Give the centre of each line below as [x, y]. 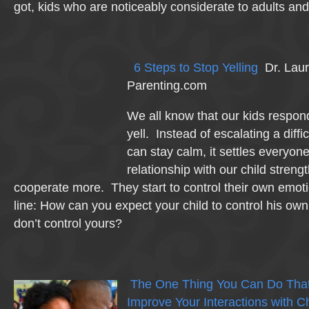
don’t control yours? [68, 223]
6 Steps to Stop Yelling [196, 68]
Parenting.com [167, 86]
